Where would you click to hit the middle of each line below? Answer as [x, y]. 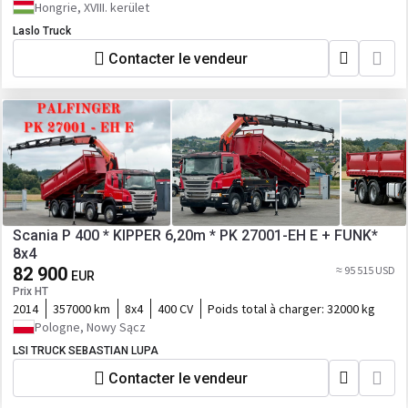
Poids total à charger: [267, 309]
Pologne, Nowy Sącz [90, 327]
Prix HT [31, 291]
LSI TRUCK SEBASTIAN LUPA [86, 351]
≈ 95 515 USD [366, 270]
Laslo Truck [42, 31]
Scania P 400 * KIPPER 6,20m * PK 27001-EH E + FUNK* [195, 235]
